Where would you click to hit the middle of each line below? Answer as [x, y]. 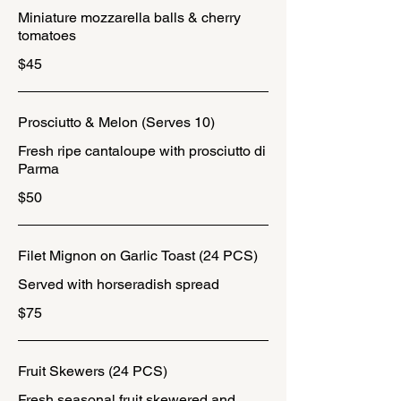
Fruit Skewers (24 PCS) [93, 371]
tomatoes [47, 35]
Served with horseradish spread [119, 284]
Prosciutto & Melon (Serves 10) [116, 122]
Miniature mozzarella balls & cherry [129, 17]
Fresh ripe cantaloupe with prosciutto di [142, 151]
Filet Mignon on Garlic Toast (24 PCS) [138, 256]
